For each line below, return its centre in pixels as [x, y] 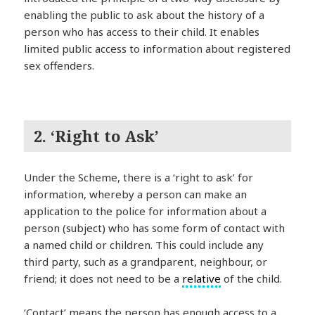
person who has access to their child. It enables [142, 32]
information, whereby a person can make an [136, 194]
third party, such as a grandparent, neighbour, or [146, 261]
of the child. [252, 278]
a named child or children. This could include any [144, 244]
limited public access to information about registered [157, 49]
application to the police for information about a [146, 211]
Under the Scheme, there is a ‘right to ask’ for [139, 177]
